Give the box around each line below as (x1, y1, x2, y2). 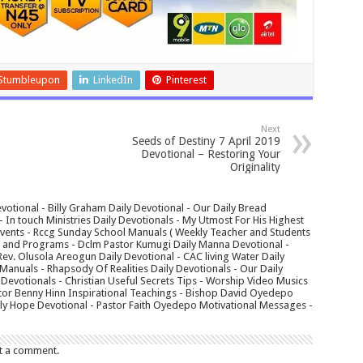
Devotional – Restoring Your (140, 147, 280, 161)
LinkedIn (92, 74, 133, 87)
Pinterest (165, 74, 207, 87)
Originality (229, 160, 280, 174)
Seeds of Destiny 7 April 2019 (131, 135, 280, 148)
